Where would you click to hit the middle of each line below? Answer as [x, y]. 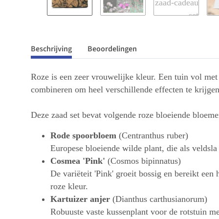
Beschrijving [51, 49]
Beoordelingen [112, 49]
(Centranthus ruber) [152, 135]
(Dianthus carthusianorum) [159, 199]
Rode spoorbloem [83, 135]
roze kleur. [69, 186]
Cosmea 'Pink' [78, 161]
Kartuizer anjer [80, 199]
